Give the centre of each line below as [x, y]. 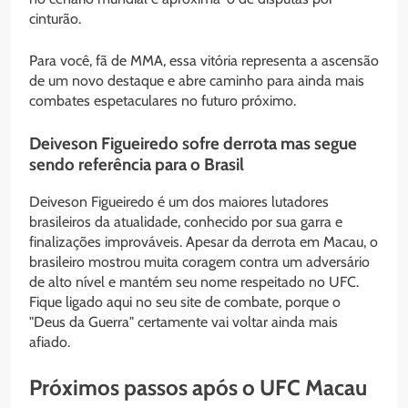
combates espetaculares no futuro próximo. [163, 101]
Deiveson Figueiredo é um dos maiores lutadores [179, 201]
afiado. [50, 342]
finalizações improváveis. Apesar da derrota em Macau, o [204, 241]
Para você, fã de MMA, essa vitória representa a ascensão [204, 61]
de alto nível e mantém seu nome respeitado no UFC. [194, 281]
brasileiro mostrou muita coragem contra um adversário [199, 261]
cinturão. [55, 19]
